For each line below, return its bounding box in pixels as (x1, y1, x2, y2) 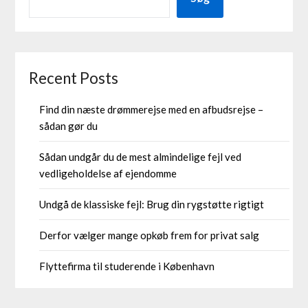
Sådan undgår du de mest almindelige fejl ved (39, 151, 242, 164)
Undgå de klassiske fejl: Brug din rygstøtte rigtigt (39, 198, 265, 211)
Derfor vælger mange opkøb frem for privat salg (39, 229, 260, 242)
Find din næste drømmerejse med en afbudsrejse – (39, 103, 264, 116)
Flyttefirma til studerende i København (39, 260, 215, 273)
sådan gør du (39, 120, 98, 133)
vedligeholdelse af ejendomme (39, 167, 177, 180)
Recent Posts (29, 69, 119, 88)
